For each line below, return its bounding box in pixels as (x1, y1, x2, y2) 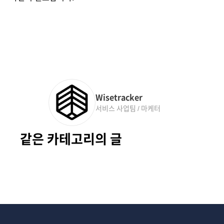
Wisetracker (95, 93, 142, 101)
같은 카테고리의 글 (20, 132, 122, 145)
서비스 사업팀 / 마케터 (95, 104, 160, 112)
